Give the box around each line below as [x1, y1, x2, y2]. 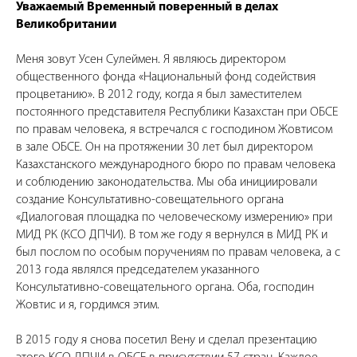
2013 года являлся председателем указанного [16, 264, 260, 277]
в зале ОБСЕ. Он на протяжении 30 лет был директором [16, 141, 312, 155]
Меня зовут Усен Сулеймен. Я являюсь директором [16, 53, 285, 67]
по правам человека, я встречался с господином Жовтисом [16, 124, 332, 137]
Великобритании [16, 18, 117, 32]
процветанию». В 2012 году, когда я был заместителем [16, 88, 301, 102]
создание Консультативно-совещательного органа [16, 194, 284, 207]
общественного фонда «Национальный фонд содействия [16, 71, 316, 84]
